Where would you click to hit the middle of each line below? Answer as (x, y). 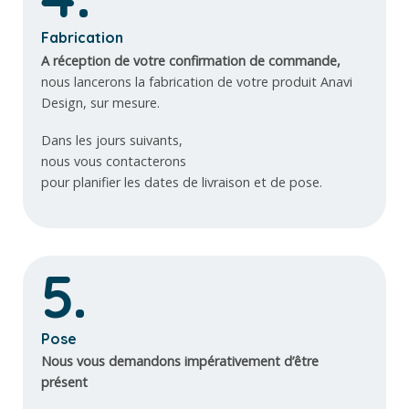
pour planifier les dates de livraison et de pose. (182, 183)
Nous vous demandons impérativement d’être (180, 361)
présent (64, 382)
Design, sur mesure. (100, 102)
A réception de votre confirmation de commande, (191, 60)
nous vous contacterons (114, 162)
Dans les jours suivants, (112, 141)
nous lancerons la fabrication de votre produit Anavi (197, 81)
